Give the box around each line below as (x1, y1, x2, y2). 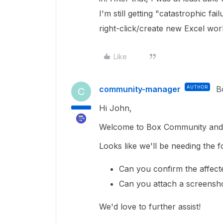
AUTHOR (187, 84, 208, 90)
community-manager (99, 84, 181, 94)
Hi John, (99, 103, 134, 113)
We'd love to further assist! (99, 202, 203, 212)
